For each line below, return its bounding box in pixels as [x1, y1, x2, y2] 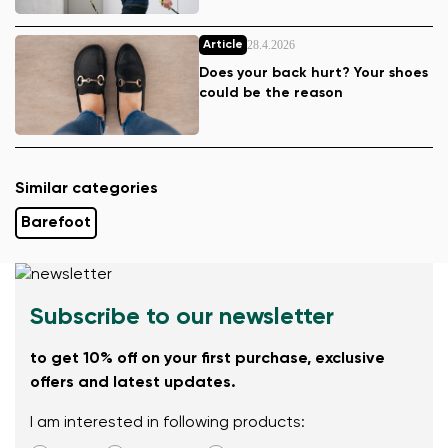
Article [203, 38, 243, 51]
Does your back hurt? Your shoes [199, 65, 428, 80]
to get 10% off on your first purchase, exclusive [30, 350, 385, 367]
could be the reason [199, 85, 343, 100]
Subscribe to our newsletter [30, 304, 334, 329]
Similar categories [15, 180, 158, 197]
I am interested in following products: [30, 414, 305, 431]
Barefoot [21, 214, 91, 231]
